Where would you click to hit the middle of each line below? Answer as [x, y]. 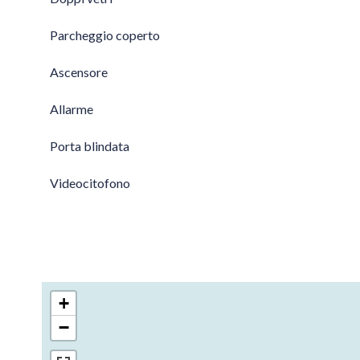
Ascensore [79, 72]
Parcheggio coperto [105, 35]
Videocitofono [90, 183]
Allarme [72, 109]
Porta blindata [90, 146]
